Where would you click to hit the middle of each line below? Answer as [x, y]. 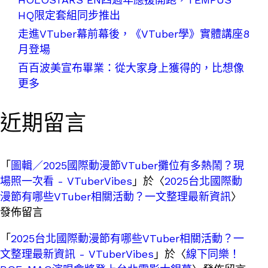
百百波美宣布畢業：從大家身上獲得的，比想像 [131, 68]
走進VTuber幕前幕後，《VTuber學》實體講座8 [134, 34]
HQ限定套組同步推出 [69, 15]
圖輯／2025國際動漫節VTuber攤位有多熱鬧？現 [127, 165]
